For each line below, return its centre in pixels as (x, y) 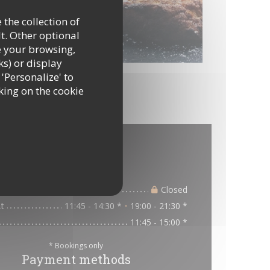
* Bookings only (76, 246)
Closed (174, 190)
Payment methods (76, 259)
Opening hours (76, 171)
